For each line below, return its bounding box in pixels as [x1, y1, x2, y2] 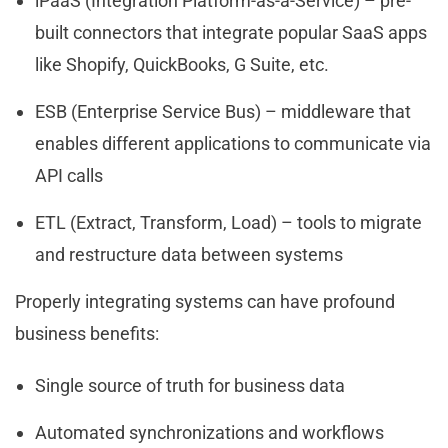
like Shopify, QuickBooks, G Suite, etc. [35, 54, 333, 76]
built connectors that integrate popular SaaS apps [35, 22, 427, 44]
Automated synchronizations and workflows [35, 422, 388, 444]
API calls [35, 165, 107, 187]
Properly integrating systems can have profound [15, 291, 395, 313]
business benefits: [15, 323, 163, 345]
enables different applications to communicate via [35, 133, 431, 155]
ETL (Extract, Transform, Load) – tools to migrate [35, 212, 422, 234]
